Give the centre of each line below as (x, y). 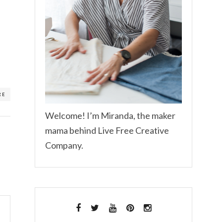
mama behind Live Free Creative (107, 131)
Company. (64, 145)
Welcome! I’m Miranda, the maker (110, 116)
